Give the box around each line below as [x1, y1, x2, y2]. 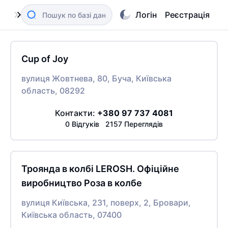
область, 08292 [21, 85, 85, 96]
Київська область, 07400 [21, 210, 122, 220]
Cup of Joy [21, 53, 68, 64]
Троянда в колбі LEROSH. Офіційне [21, 163, 179, 174]
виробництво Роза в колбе [21, 178, 142, 188]
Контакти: [55, 108, 97, 118]
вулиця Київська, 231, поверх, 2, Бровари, [21, 197, 191, 208]
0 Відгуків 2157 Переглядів [65, 120, 163, 128]
